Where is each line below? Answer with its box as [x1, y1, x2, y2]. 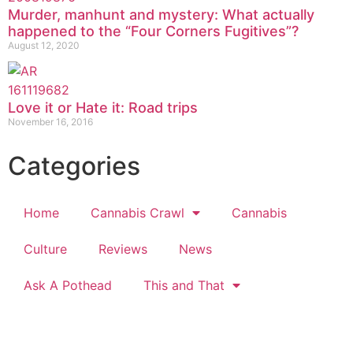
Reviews [98, 240, 147, 257]
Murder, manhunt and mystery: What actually [8, 6, 314, 23]
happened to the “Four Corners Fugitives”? [8, 22, 299, 39]
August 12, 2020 [8, 39, 80, 51]
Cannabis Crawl [91, 204, 184, 221]
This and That [143, 277, 225, 293]
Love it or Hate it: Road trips [8, 98, 198, 116]
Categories [8, 150, 140, 181]
